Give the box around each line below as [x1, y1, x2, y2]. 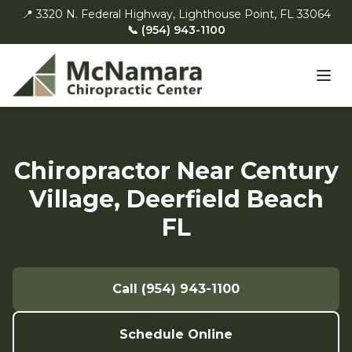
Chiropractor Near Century [13, 156, 339, 185]
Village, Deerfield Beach [28, 185, 324, 214]
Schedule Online [119, 327, 233, 342]
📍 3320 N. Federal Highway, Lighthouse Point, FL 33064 [21, 7, 331, 21]
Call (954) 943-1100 [112, 281, 240, 296]
